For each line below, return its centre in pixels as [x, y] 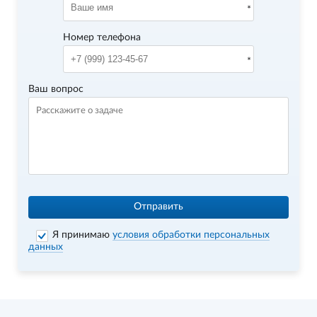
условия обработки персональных [191, 235]
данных [46, 247]
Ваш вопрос [56, 89]
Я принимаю [83, 235]
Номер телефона [102, 38]
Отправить [158, 207]
